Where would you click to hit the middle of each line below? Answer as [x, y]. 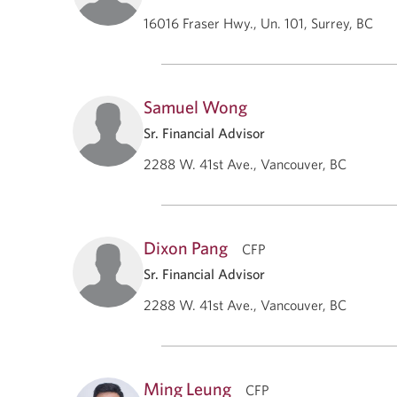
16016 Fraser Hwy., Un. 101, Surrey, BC [258, 23]
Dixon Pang [186, 247]
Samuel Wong [195, 106]
